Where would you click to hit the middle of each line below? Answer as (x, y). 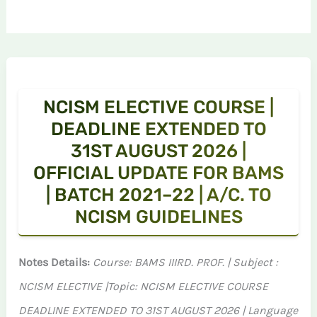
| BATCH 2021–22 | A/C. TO (158, 195)
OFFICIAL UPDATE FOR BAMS (158, 173)
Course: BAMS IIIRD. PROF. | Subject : (186, 262)
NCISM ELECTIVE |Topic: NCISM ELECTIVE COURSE (144, 286)
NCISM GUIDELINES (158, 217)
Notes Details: (56, 262)
